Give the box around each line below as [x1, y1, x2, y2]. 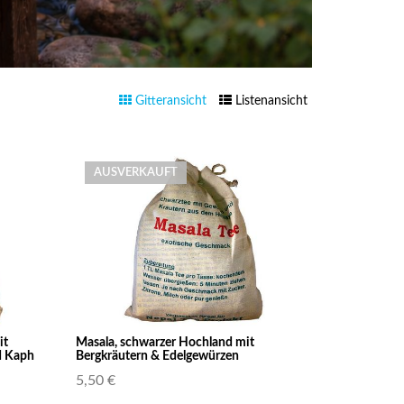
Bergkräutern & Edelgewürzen [75, 349, 239, 363]
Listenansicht [235, 95, 308, 107]
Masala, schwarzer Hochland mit [75, 335, 254, 349]
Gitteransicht [135, 95, 207, 107]
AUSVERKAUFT [93, 167, 178, 179]
